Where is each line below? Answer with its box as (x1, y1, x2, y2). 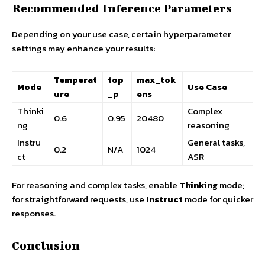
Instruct (146, 192, 183, 206)
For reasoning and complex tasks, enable (12, 178, 179, 192)
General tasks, (188, 135, 245, 150)
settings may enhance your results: (12, 41, 155, 56)
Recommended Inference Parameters (12, 1, 232, 15)
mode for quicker (183, 192, 253, 206)
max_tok (137, 73, 176, 87)
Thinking (179, 178, 218, 192)
